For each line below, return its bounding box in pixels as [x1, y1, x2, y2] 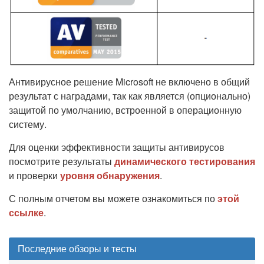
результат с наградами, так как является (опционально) [9, 89, 250, 103]
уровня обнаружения [60, 169, 160, 183]
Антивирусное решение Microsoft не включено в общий [9, 75, 250, 89]
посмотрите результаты [9, 154, 114, 169]
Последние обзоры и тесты [18, 242, 137, 256]
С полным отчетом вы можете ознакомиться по [9, 192, 217, 206]
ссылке [9, 206, 44, 220]
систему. [9, 117, 47, 131]
